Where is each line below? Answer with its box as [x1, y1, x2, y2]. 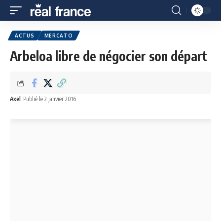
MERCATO [44, 33, 73, 38]
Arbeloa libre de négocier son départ [10, 48, 207, 64]
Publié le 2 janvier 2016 [23, 95, 76, 103]
